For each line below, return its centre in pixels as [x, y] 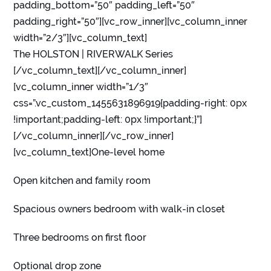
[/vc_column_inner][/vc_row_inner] [94, 136]
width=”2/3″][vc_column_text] [80, 38]
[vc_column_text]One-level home [89, 152]
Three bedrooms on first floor [80, 238]
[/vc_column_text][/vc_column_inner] [100, 71]
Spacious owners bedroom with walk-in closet [119, 209]
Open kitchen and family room [82, 181]
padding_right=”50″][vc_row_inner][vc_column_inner [131, 22]
